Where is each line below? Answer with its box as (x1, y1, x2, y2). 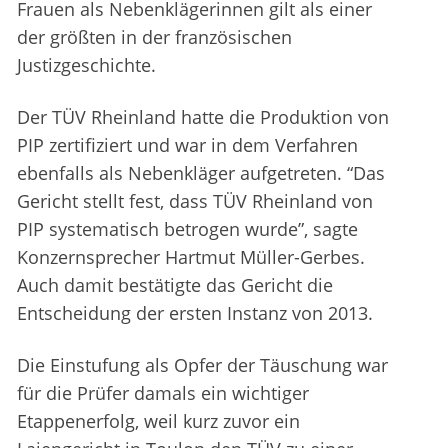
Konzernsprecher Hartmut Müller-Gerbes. (17, 245, 365, 270)
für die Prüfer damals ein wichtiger (17, 381, 309, 406)
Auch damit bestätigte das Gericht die (17, 273, 333, 298)
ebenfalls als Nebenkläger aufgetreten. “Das (17, 161, 385, 186)
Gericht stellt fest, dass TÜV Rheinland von (17, 189, 373, 214)
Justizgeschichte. (17, 53, 156, 78)
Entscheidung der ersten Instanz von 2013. (17, 301, 373, 326)
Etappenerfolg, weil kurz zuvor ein (17, 409, 300, 434)
